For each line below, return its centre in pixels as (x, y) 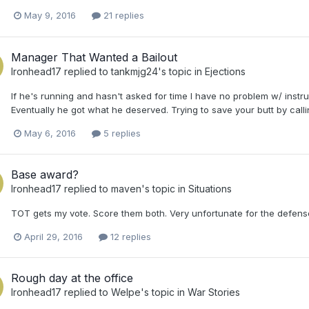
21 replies (122, 16)
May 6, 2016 (50, 133)
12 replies (129, 236)
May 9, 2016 (50, 16)
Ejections (225, 71)
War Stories (214, 292)
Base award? (45, 174)
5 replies (121, 133)
